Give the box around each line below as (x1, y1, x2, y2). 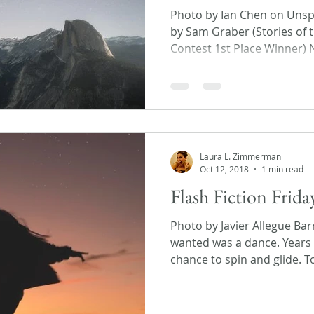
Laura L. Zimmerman (200, 151, 281, 162)
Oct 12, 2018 (200, 163, 249, 175)
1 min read (261, 163, 303, 175)
